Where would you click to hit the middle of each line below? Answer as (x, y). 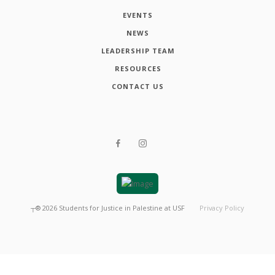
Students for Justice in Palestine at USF (122, 208)
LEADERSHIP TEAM (138, 50)
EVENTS (138, 15)
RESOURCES (138, 68)
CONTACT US (138, 86)
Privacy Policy (222, 208)
